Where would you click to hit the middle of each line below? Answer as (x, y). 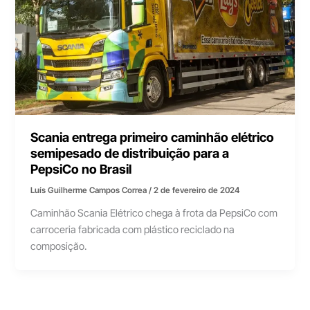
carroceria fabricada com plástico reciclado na (133, 230)
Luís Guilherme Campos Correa (90, 191)
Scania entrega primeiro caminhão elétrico (153, 137)
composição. (59, 247)
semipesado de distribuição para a (130, 153)
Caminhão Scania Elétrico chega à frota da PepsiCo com (154, 213)
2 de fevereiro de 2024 (197, 191)
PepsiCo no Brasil (81, 169)
